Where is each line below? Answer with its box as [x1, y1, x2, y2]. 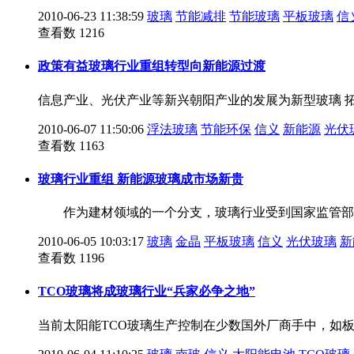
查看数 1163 [38, 138, 104, 153]
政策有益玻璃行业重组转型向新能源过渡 [38, 59, 265, 73]
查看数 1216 [38, 26, 104, 40]
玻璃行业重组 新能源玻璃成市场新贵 [38, 171, 243, 186]
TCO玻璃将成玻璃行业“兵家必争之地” [38, 284, 255, 299]
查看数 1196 [38, 251, 104, 265]
